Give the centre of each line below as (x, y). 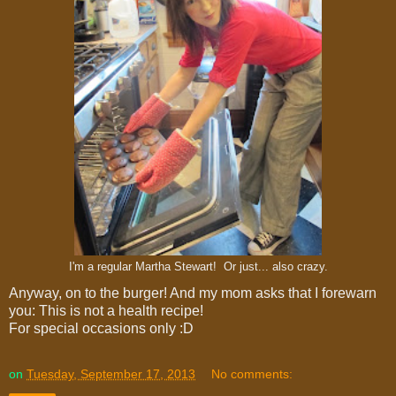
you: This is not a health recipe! (106, 310)
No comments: (252, 373)
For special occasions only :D (101, 328)
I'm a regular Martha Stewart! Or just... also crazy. (198, 267)
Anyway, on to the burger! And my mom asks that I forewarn (193, 293)
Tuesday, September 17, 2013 (111, 373)
